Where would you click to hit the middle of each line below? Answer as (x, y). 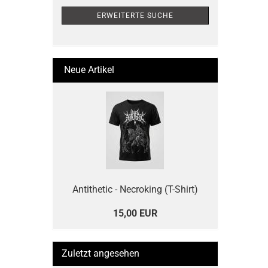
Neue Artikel (88, 70)
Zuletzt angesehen (100, 253)
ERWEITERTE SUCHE (135, 16)
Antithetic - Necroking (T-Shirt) (135, 189)
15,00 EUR (135, 213)
